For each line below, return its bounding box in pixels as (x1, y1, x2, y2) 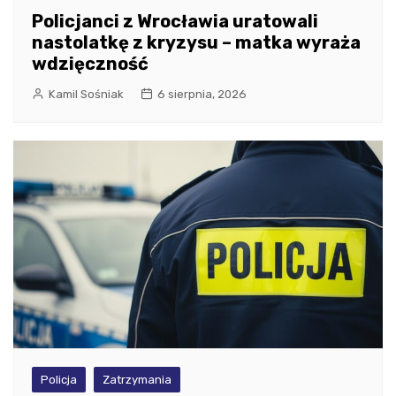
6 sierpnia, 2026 (157, 88, 247, 101)
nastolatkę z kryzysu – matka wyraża (32, 32, 361, 53)
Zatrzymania (103, 373, 171, 387)
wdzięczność (32, 53, 148, 74)
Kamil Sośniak (49, 88, 124, 101)
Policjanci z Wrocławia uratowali (32, 11, 318, 32)
